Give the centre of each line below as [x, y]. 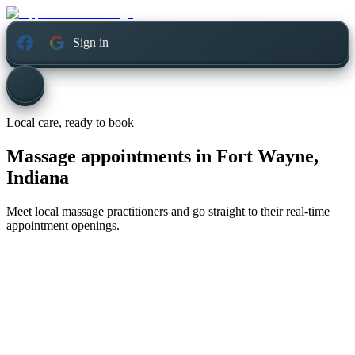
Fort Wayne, [267, 157]
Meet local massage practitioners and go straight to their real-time [168, 212]
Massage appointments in [109, 157]
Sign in [91, 43]
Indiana [38, 178]
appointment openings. [63, 226]
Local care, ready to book [70, 123]
